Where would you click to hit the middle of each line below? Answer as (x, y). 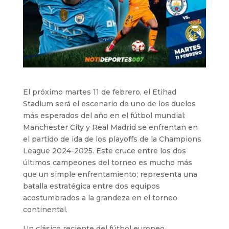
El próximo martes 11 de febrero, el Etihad (99, 92)
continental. (45, 209)
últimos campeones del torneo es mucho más (107, 162)
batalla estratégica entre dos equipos (91, 186)
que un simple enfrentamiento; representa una (110, 174)
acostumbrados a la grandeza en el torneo (100, 198)
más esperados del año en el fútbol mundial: (104, 115)
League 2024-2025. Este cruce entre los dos (104, 151)
